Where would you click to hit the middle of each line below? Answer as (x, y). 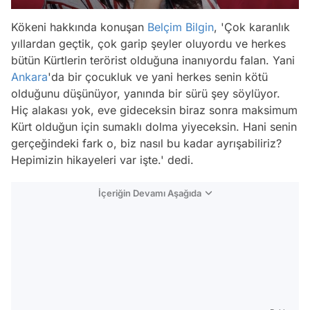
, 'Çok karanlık (252, 27)
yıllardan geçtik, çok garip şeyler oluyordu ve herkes (148, 44)
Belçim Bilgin (181, 27)
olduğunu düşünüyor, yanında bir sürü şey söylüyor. (146, 94)
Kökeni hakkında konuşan (79, 27)
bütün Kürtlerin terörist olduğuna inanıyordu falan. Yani (153, 61)
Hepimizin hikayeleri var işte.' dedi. (102, 160)
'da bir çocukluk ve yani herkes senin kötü (158, 77)
